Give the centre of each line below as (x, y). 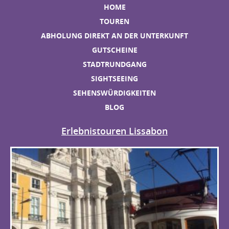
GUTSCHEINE (114, 50)
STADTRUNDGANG (114, 64)
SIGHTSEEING (114, 78)
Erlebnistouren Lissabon (114, 131)
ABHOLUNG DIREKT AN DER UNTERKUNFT (114, 36)
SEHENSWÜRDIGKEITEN (114, 93)
